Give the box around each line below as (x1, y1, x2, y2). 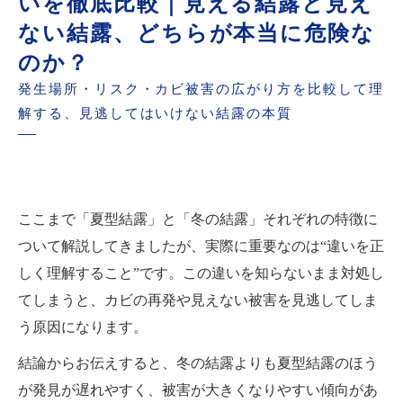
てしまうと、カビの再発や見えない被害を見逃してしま (18, 291, 378, 308)
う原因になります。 (18, 318, 148, 335)
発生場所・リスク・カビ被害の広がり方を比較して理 (18, 81, 384, 96)
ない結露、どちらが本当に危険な (18, 20, 376, 45)
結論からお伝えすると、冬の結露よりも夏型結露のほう (18, 354, 378, 371)
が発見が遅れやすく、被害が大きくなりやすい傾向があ (18, 381, 378, 398)
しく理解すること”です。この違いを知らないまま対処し (18, 264, 384, 281)
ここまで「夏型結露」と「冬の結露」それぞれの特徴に (18, 210, 378, 227)
